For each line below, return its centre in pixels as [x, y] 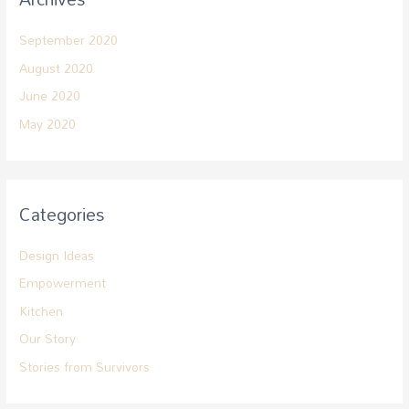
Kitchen [42, 310]
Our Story [48, 339]
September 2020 [69, 40]
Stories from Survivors [85, 366]
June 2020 [50, 96]
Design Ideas [57, 256]
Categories [62, 214]
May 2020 [48, 123]
